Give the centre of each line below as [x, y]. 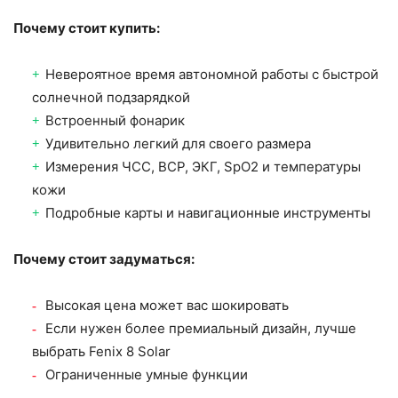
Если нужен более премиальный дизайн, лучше [201, 329]
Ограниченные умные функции [147, 375]
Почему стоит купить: [87, 28]
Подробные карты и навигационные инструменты [208, 213]
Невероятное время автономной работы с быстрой [212, 75]
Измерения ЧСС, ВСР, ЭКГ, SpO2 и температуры [203, 167]
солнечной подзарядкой [111, 98]
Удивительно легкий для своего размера [178, 144]
